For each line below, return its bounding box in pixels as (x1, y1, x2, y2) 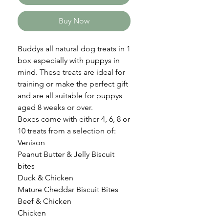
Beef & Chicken (18, 197, 71, 206)
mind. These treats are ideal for (18, 67, 125, 77)
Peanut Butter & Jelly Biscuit (18, 150, 114, 159)
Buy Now (59, 16, 89, 25)
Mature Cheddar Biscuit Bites (18, 185, 118, 194)
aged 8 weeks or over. (18, 103, 93, 112)
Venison (18, 138, 45, 147)
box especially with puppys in (18, 56, 120, 65)
